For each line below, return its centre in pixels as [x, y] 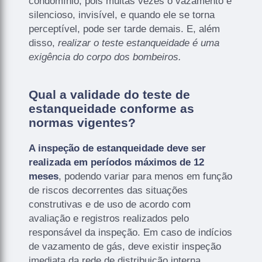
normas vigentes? [82, 122]
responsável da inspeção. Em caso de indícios [131, 232]
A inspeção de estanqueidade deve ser [118, 148]
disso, [44, 43]
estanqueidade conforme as [112, 108]
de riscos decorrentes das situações [108, 190]
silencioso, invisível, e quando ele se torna [122, 15]
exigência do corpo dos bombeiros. [105, 57]
